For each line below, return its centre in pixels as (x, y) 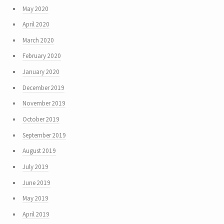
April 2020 (36, 24)
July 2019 (35, 166)
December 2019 (43, 87)
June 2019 (36, 182)
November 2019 (44, 103)
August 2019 (39, 151)
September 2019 (44, 135)
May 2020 (35, 8)
